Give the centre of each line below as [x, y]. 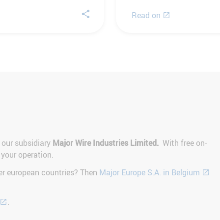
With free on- [183, 143]
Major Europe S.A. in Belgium [150, 172]
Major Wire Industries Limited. [106, 143]
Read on [146, 15]
